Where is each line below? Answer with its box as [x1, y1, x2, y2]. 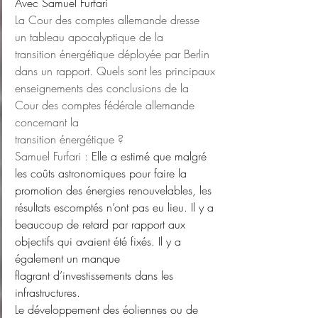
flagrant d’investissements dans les [15, 268, 177, 284]
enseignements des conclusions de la [15, 80, 192, 97]
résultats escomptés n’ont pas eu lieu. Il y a [15, 199, 214, 216]
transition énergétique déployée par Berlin [15, 46, 213, 62]
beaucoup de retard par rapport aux [15, 216, 189, 233]
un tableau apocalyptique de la [15, 29, 163, 45]
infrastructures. [15, 285, 80, 301]
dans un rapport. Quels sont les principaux [15, 63, 215, 79]
